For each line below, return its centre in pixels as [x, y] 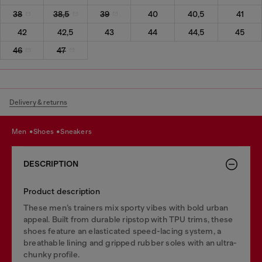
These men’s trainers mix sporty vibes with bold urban [126, 207]
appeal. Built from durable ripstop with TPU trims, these [128, 219]
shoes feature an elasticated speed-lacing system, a [123, 231]
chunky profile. [51, 254]
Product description [62, 191]
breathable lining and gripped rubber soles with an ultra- [130, 242]
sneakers [78, 132]
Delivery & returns [38, 102]
